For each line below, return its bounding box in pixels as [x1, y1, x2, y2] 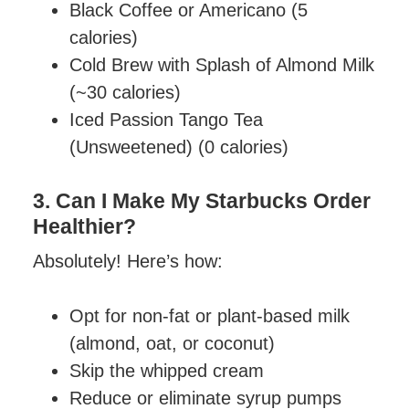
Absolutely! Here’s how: [33, 251, 224, 271]
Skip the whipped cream [69, 361, 265, 381]
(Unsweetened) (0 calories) [69, 137, 289, 157]
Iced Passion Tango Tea [69, 110, 264, 130]
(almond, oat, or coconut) [69, 333, 276, 353]
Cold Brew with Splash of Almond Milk [69, 55, 375, 75]
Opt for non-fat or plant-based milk [69, 306, 351, 326]
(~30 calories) [69, 82, 182, 102]
